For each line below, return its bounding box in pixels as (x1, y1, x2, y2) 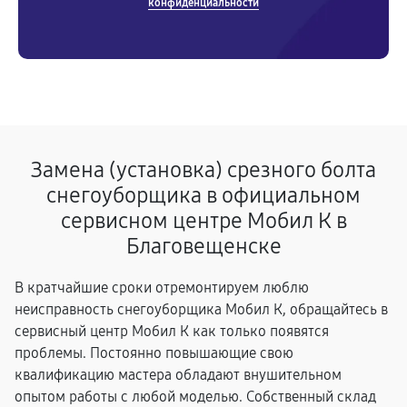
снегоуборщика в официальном (46, 183, 361, 208)
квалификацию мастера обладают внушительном (15, 366, 342, 383)
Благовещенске (125, 233, 282, 259)
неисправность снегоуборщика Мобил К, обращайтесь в (15, 301, 388, 318)
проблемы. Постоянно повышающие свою (15, 344, 293, 362)
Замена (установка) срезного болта (31, 157, 376, 183)
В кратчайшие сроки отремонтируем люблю (15, 279, 309, 296)
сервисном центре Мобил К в (60, 208, 347, 233)
